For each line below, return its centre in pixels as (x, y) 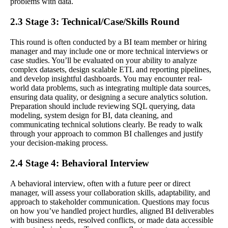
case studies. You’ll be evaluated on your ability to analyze (104, 60)
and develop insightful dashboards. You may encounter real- (106, 78)
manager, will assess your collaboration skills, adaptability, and (110, 192)
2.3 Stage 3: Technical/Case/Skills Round (95, 21)
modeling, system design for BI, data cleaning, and (91, 115)
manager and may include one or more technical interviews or (109, 51)
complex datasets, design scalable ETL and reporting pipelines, (111, 69)
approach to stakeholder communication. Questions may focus (110, 202)
